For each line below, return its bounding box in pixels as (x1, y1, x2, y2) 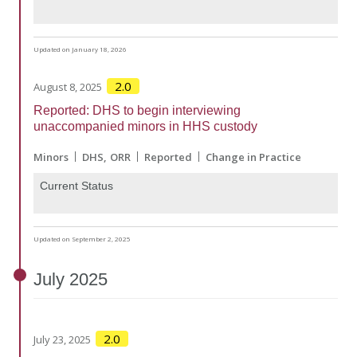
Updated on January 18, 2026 (33, 44, 127, 53)
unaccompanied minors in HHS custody (33, 119, 257, 133)
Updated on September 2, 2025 (33, 234, 131, 244)
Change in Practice (206, 149, 301, 164)
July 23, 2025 (33, 332, 91, 347)
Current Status (40, 178, 113, 192)
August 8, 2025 (33, 79, 102, 94)
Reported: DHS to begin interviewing (33, 103, 241, 117)
